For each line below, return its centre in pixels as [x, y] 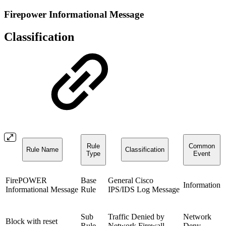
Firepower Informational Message [74, 14]
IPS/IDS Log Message [144, 189]
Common [202, 146]
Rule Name [42, 149]
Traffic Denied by [136, 216]
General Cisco [131, 180]
